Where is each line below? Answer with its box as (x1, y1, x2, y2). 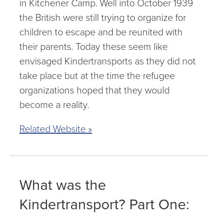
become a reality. (19, 97, 89, 112)
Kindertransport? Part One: (19, 194, 189, 215)
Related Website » (19, 122, 92, 136)
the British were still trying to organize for (19, 10, 186, 25)
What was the (19, 174, 106, 196)
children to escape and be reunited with (19, 25, 183, 39)
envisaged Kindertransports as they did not (19, 54, 196, 68)
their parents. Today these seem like (19, 39, 168, 54)
